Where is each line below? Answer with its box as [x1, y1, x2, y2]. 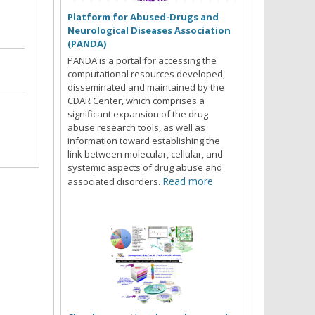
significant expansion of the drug [67, 107, 208, 120]
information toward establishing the [67, 134, 220, 147]
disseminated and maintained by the [67, 80, 224, 94]
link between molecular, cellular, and [67, 147, 223, 160]
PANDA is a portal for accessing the [67, 53, 217, 67]
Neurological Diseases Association [67, 23, 231, 37]
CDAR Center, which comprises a [67, 94, 205, 107]
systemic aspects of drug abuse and [67, 160, 222, 174]
